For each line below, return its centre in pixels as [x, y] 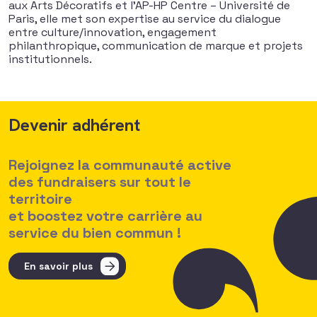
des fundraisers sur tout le [100, 182]
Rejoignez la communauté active [120, 165]
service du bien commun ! [95, 233]
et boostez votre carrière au [105, 216]
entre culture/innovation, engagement [113, 32]
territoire [40, 199]
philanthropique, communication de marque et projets [156, 46]
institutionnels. [50, 59]
